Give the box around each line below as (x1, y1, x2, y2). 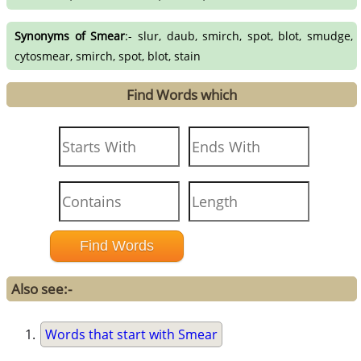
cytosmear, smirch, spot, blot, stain (15, 48, 201, 64)
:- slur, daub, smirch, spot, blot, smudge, (125, 27, 353, 44)
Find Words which (127, 85, 238, 104)
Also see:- (11, 279, 73, 298)
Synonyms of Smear (15, 27, 126, 44)
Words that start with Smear (45, 325, 218, 343)
